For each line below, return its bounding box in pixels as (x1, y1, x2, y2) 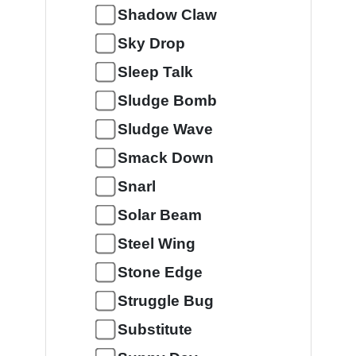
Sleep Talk (117, 64, 193, 80)
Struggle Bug (117, 292, 214, 309)
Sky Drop (117, 35, 185, 52)
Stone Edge (117, 264, 203, 281)
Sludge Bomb (117, 92, 217, 109)
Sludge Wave (117, 121, 213, 137)
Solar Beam (117, 207, 202, 223)
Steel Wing (117, 235, 195, 252)
